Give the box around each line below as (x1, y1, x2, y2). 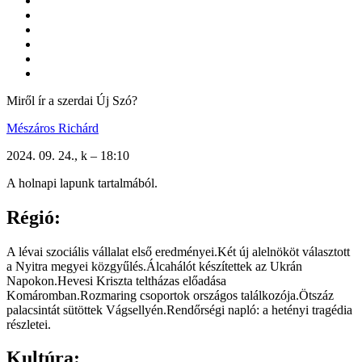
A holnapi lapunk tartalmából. (6, 175, 158, 190)
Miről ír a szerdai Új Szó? (6, 93, 137, 107)
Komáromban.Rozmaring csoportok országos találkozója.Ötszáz (6, 288, 334, 302)
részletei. (6, 317, 51, 331)
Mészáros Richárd (6, 120, 99, 135)
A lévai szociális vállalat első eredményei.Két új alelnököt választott (6, 244, 350, 259)
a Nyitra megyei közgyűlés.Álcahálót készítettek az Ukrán (6, 259, 302, 273)
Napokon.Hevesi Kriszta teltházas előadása (6, 273, 226, 288)
